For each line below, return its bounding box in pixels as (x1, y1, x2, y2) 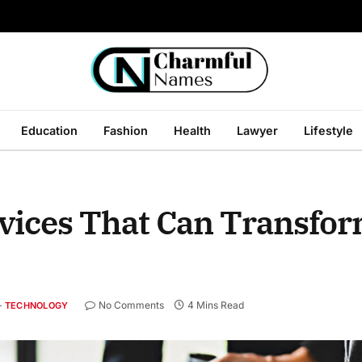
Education (21, 123, 78, 137)
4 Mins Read (187, 299, 245, 312)
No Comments (99, 299, 165, 312)
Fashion (103, 123, 148, 137)
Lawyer (237, 123, 278, 137)
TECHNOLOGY (5, 300, 69, 312)
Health (174, 123, 211, 137)
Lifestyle (304, 123, 353, 137)
